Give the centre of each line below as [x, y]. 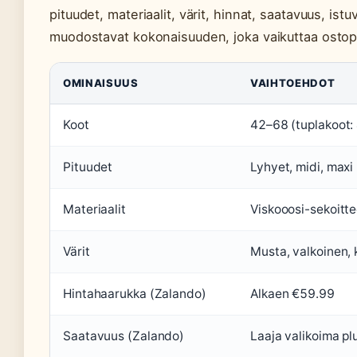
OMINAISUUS [101, 82]
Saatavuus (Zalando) [124, 335]
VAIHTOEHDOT [293, 82]
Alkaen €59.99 [292, 293]
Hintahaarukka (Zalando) [135, 293]
